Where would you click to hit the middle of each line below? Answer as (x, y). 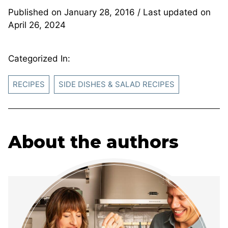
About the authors (93, 142)
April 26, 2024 (37, 25)
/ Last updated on (173, 12)
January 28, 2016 (99, 12)
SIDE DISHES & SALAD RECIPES (117, 84)
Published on (36, 12)
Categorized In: (39, 58)
